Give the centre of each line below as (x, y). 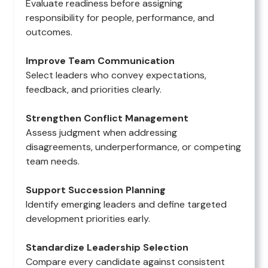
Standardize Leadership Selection (107, 248)
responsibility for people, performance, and (120, 18)
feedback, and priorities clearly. (94, 90)
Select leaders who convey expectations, (116, 75)
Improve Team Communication (100, 61)
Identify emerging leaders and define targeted (127, 205)
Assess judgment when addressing (102, 133)
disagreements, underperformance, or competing (134, 147)
